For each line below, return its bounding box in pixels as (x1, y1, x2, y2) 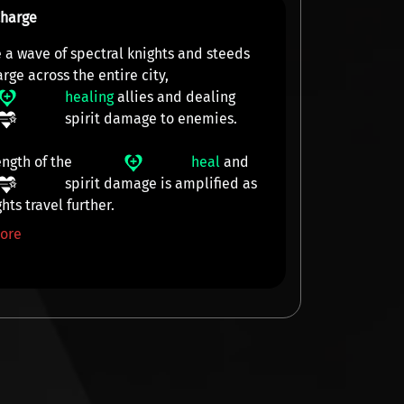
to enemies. (157, 110, 238, 127)
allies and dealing (114, 88, 236, 106)
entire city (98, 67, 166, 84)
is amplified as (157, 175, 258, 192)
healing (65, 88, 115, 106)
